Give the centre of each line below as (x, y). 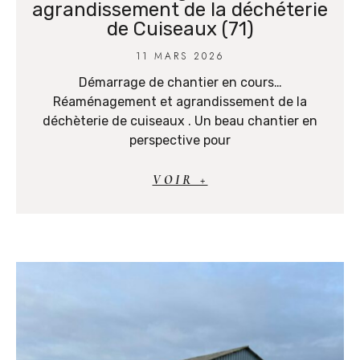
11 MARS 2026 (180, 57)
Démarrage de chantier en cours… (180, 83)
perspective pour (180, 141)
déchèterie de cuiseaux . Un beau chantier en (180, 121)
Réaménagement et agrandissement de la (180, 102)
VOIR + (180, 180)
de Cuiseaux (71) (180, 29)
